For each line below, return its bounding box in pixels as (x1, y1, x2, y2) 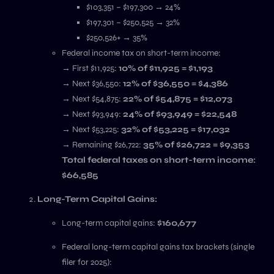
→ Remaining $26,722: (61, 139, 143, 150)
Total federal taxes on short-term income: (61, 155, 256, 165)
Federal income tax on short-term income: (61, 48, 221, 58)
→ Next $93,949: (61, 109, 123, 119)
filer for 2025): (61, 257, 112, 267)
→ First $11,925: (61, 63, 119, 73)
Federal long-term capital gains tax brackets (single (61, 242, 254, 252)
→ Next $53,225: (61, 124, 121, 135)
